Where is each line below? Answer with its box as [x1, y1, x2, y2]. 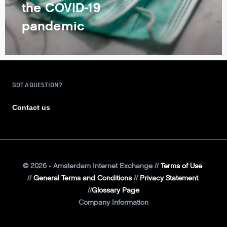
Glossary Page [92, 185, 139, 195]
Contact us [12, 103, 50, 111]
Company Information [79, 198, 148, 207]
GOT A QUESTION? [12, 81, 62, 89]
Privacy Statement [139, 173, 198, 183]
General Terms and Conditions [33, 173, 132, 183]
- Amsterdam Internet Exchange [47, 161, 155, 171]
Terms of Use [161, 161, 202, 171]
